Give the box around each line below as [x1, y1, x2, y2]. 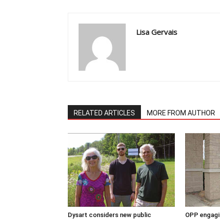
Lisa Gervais [136, 27, 177, 37]
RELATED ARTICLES [74, 109, 135, 117]
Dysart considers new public [68, 211, 151, 219]
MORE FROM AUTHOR [147, 109, 215, 117]
